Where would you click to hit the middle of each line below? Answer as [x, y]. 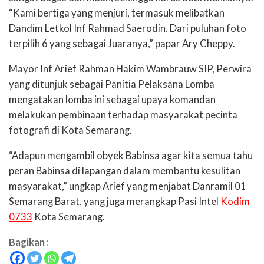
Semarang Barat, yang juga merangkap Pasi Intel [115, 201]
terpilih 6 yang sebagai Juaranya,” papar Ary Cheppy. [122, 44]
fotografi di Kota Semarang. [70, 131]
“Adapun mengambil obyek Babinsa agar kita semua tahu [131, 155]
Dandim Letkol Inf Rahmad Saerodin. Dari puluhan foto [128, 29]
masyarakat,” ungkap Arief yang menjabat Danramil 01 [128, 186]
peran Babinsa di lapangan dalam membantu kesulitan [125, 171]
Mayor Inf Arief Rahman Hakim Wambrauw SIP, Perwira [130, 69]
